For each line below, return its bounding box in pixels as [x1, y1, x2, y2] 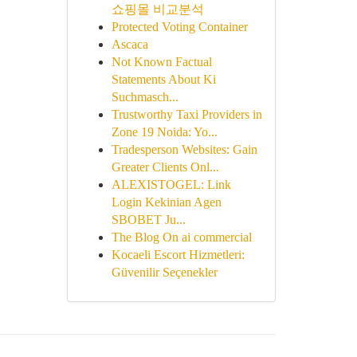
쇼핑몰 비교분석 [111, 2, 204, 16]
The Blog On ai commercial [111, 230, 252, 244]
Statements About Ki [111, 73, 216, 86]
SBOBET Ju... [111, 213, 186, 226]
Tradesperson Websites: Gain [111, 143, 257, 156]
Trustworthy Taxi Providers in [111, 108, 262, 121]
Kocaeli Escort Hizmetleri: [111, 248, 245, 261]
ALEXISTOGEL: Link [111, 178, 231, 191]
